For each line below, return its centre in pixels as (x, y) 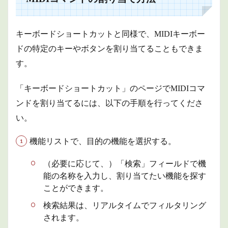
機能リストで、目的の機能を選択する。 (103, 141)
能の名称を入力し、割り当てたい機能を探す (125, 176)
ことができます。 (76, 188)
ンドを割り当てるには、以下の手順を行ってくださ (109, 103)
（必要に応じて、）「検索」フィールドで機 (125, 163)
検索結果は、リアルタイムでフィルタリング (125, 205)
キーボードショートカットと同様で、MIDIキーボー (110, 34)
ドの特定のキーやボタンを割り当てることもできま (109, 48)
